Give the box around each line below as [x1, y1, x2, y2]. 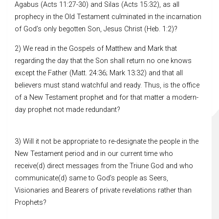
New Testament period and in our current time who [15, 149, 173, 158]
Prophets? [15, 198, 46, 207]
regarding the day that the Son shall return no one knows [15, 56, 192, 65]
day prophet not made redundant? [15, 105, 120, 114]
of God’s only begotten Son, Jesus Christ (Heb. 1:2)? [15, 24, 179, 33]
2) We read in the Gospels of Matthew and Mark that [15, 44, 177, 53]
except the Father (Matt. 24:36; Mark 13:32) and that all [15, 68, 183, 77]
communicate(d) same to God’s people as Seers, [15, 174, 168, 182]
